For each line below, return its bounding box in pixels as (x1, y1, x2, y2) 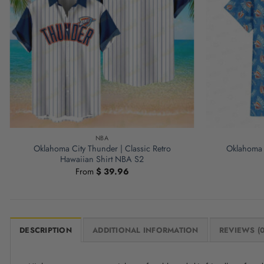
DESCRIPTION (19, 224, 72, 236)
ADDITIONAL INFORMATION (93, 224, 199, 236)
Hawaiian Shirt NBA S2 (60, 153, 144, 166)
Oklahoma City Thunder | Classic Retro (33, 143, 171, 155)
